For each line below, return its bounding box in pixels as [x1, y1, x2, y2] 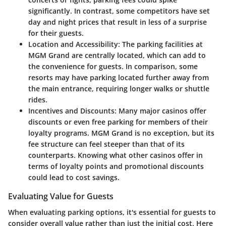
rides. [28, 94, 47, 104]
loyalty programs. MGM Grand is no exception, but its [28, 128, 214, 138]
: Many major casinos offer [115, 105, 206, 116]
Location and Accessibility [28, 39, 118, 49]
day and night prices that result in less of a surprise [28, 17, 207, 27]
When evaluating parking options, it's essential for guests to [8, 207, 216, 217]
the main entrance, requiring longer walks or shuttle [28, 83, 209, 93]
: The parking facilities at [118, 39, 203, 49]
